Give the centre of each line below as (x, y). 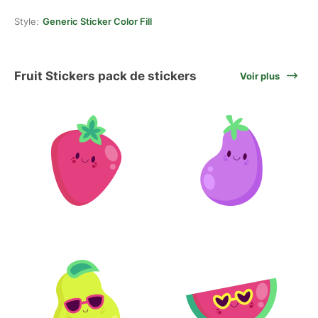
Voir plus (260, 76)
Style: (27, 21)
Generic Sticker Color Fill (97, 21)
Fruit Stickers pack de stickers (105, 76)
